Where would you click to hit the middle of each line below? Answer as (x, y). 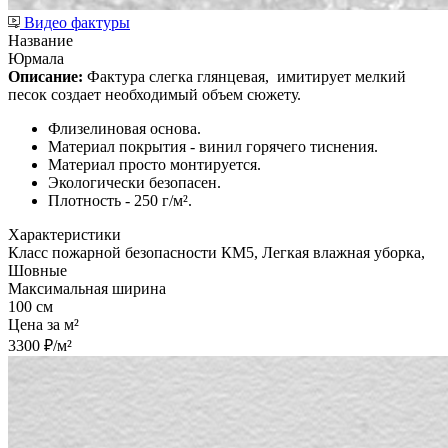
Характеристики (64, 234)
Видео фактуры (77, 22)
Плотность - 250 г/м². (120, 200)
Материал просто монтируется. (154, 164)
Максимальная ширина (87, 288)
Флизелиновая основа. (124, 128)
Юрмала (36, 58)
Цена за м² (43, 324)
